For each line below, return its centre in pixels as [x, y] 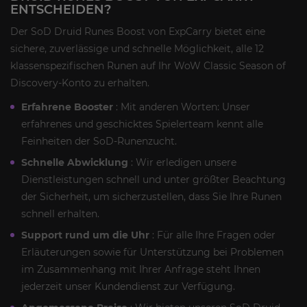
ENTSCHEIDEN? [61, 9]
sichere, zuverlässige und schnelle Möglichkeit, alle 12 [137, 48]
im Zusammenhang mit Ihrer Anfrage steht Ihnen [141, 269]
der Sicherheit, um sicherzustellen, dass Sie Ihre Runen [151, 196]
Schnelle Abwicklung [75, 162]
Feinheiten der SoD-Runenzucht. [99, 141]
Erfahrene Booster [67, 107]
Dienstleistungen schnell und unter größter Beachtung [153, 179]
